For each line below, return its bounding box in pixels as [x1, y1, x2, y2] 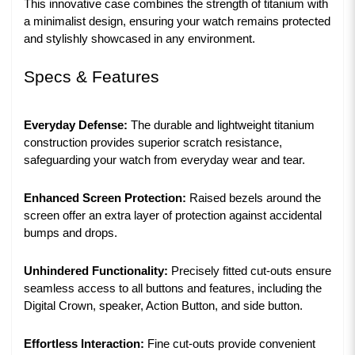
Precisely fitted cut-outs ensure [168, 265, 331, 278]
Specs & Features [24, 67, 159, 87]
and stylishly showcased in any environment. [24, 32, 255, 46]
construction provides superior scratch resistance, [24, 136, 282, 150]
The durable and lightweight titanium [128, 119, 315, 132]
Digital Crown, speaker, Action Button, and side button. [24, 300, 303, 313]
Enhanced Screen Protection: [24, 192, 186, 205]
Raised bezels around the [186, 192, 321, 205]
